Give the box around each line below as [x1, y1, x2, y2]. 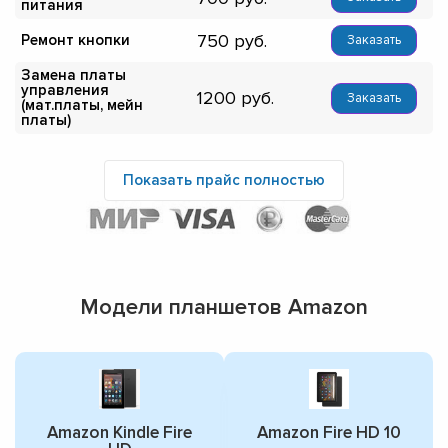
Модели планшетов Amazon [80, 294, 368, 322]
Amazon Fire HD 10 [256, 422, 401, 444]
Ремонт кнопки [21, 31, 130, 50]
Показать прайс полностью [123, 171, 325, 190]
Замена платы [21, 66, 126, 85]
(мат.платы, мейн [21, 96, 143, 115]
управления [21, 81, 109, 100]
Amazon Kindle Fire [47, 422, 192, 444]
